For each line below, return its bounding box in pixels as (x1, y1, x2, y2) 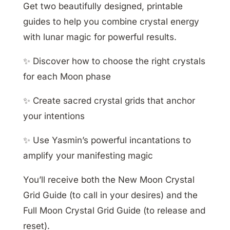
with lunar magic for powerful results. (23, 32, 177, 43)
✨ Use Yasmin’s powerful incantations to (23, 135, 191, 146)
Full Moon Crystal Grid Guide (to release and (23, 205, 205, 216)
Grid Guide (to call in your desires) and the (23, 190, 198, 201)
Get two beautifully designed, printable (23, 1, 183, 12)
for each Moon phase (23, 71, 111, 82)
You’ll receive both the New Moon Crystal (23, 175, 195, 185)
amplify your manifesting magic (23, 150, 153, 161)
